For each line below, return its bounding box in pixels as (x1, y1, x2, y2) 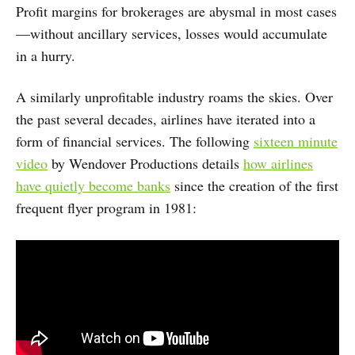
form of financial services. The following (16, 132, 254, 151)
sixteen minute (254, 132, 338, 151)
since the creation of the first (170, 176, 338, 196)
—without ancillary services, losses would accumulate (16, 24, 327, 44)
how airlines (243, 154, 313, 174)
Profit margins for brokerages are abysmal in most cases (16, 2, 337, 21)
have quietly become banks (16, 176, 170, 196)
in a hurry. (16, 46, 75, 66)
